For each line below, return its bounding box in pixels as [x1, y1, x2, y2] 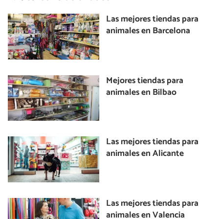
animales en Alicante [106, 147, 184, 161]
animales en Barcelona [106, 23, 191, 38]
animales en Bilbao [106, 85, 177, 100]
